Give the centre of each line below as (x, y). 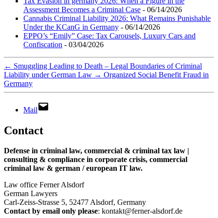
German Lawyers (31, 194)
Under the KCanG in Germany (71, 27)
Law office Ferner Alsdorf (44, 185)
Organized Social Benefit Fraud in (156, 74)
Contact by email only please (51, 211)
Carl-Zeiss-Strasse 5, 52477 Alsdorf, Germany (75, 202)
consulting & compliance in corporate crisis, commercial (96, 160)
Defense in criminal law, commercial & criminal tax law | (97, 151)
